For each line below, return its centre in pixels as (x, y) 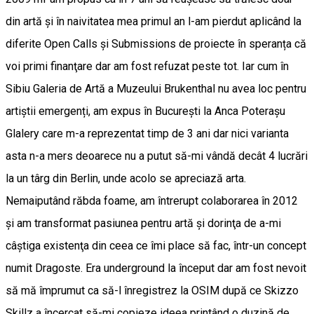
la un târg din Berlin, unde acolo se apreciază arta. (126, 179)
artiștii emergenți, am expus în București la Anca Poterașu (145, 111)
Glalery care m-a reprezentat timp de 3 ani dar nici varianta (147, 134)
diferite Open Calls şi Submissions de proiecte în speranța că (156, 44)
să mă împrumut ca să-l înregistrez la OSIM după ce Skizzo (152, 291)
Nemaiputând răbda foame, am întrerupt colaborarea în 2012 (152, 201)
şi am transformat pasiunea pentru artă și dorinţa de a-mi (143, 224)
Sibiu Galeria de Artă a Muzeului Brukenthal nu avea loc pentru (156, 89)
